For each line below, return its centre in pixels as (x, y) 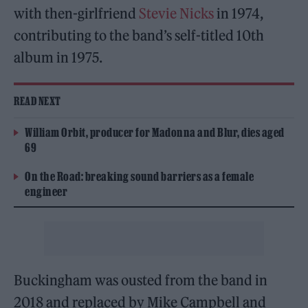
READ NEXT (37, 101)
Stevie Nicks (177, 14)
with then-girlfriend (77, 14)
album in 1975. (58, 58)
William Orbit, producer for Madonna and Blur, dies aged (155, 133)
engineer (46, 192)
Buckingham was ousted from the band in (141, 280)
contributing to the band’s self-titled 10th (139, 36)
